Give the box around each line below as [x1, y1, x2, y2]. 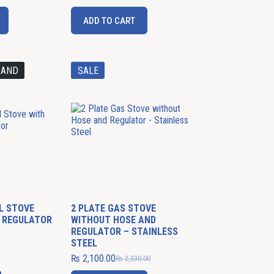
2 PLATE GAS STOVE [71, 202, 157, 214]
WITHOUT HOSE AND [71, 214, 157, 226]
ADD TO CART [83, 15, 136, 26]
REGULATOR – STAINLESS [71, 226, 179, 237]
